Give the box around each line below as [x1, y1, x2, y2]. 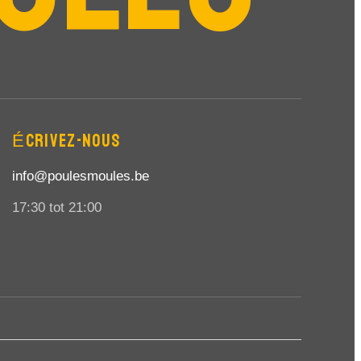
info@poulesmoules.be [12, 168, 150, 184]
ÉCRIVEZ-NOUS [12, 125, 121, 157]
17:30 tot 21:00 [12, 200, 102, 215]
